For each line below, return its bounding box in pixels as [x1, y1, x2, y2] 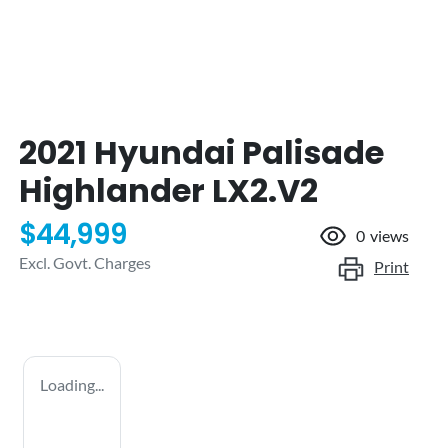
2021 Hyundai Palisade [19, 129, 384, 175]
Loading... [40, 374, 104, 394]
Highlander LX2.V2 [19, 167, 318, 213]
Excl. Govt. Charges [19, 252, 151, 272]
